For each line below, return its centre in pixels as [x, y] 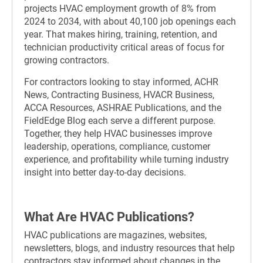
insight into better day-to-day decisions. [105, 172]
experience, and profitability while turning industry [127, 159]
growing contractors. [67, 60]
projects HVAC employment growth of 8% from [120, 8]
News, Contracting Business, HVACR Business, [119, 95]
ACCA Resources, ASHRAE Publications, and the [123, 107]
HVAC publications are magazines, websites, [115, 235]
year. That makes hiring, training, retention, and [121, 34]
